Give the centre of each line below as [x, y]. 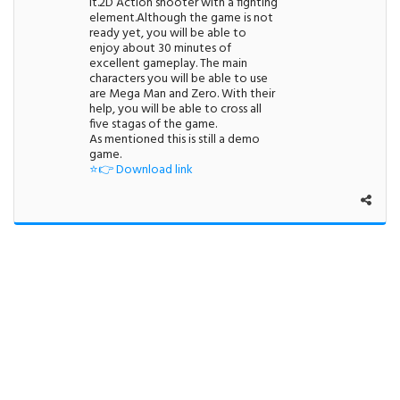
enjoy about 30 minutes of [161, 48]
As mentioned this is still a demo [175, 139]
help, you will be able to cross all [176, 109]
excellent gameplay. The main [169, 63]
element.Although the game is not [182, 18]
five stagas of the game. [154, 124]
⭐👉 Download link [142, 170]
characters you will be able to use [179, 79]
